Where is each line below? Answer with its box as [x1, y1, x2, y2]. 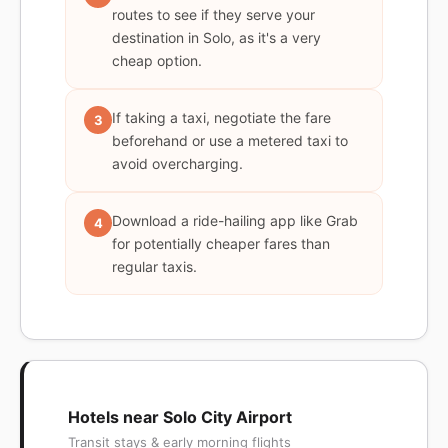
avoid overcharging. [112, 155, 243, 172]
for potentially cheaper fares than [112, 235, 330, 252]
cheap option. [112, 52, 202, 69]
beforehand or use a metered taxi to [112, 132, 348, 149]
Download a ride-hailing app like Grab [112, 212, 358, 229]
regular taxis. [112, 258, 197, 275]
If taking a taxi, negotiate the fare [112, 109, 331, 126]
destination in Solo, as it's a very [112, 29, 321, 46]
